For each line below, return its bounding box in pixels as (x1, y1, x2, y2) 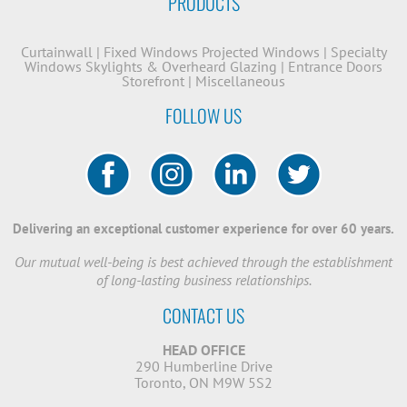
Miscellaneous (195, 72, 285, 91)
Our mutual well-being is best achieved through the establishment (15, 253, 392, 272)
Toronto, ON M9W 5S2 (134, 373, 273, 392)
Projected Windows (201, 43, 320, 62)
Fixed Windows (103, 43, 198, 62)
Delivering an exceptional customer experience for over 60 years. (13, 220, 394, 238)
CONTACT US (163, 302, 244, 330)
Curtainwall (20, 43, 93, 62)
